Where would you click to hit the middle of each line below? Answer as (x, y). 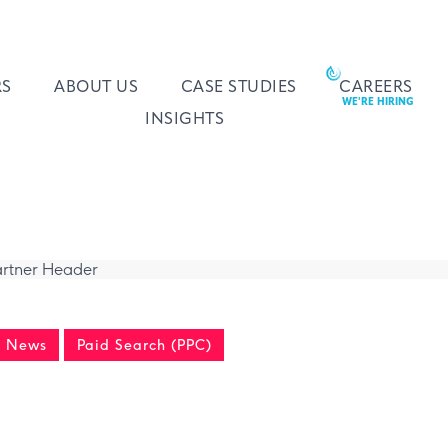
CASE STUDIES (238, 88)
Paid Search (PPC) (144, 345)
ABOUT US (96, 88)
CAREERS (376, 88)
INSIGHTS (185, 120)
